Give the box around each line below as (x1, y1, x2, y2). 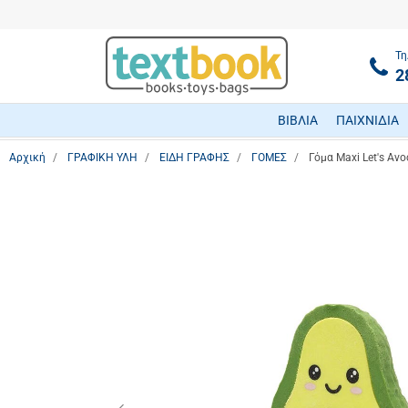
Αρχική (9, 151, 46, 164)
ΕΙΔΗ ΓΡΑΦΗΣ (159, 151, 229, 164)
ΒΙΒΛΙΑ (277, 113, 318, 128)
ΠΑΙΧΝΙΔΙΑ (336, 113, 400, 128)
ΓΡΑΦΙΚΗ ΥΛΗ (67, 151, 138, 164)
